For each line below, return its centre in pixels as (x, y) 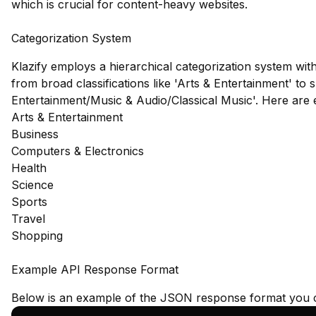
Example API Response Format (95, 269)
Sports (29, 202)
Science (32, 185)
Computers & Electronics (78, 151)
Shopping (37, 236)
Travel (28, 219)
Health (29, 168)
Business (35, 134)
